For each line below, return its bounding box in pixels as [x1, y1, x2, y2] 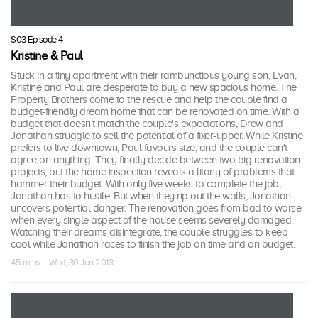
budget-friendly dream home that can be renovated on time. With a [11, 106, 299, 118]
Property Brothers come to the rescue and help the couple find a [11, 94, 287, 106]
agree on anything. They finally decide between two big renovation [11, 154, 300, 166]
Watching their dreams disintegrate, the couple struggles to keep [11, 226, 287, 238]
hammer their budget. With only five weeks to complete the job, [11, 178, 280, 190]
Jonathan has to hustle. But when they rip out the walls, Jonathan [11, 190, 291, 202]
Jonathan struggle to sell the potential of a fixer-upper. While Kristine [11, 130, 302, 142]
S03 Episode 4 [11, 34, 63, 45]
